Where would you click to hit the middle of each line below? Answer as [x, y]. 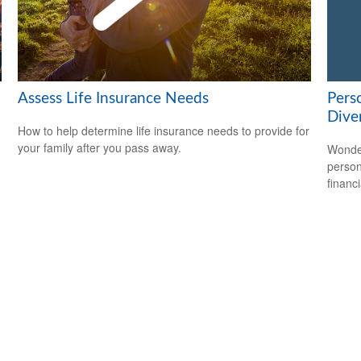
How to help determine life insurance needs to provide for [164, 131]
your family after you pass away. [100, 148]
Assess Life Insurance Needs [114, 98]
